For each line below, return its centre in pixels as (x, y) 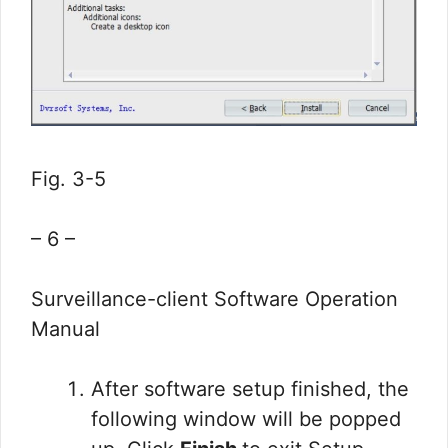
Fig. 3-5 (68, 178)
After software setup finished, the (250, 388)
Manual (65, 328)
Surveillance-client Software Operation (214, 298)
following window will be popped (246, 418)
